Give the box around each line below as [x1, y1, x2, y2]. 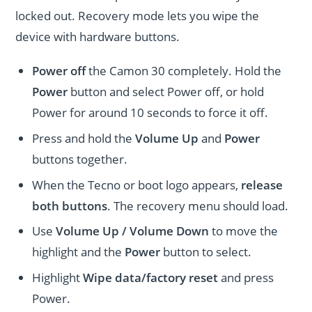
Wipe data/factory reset [83, 270, 219, 286]
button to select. [160, 244, 252, 260]
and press [218, 270, 274, 286]
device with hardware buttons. [15, 29, 180, 45]
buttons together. [32, 150, 128, 167]
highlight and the [32, 244, 125, 260]
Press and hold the [32, 130, 136, 146]
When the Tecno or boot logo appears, [32, 176, 242, 193]
